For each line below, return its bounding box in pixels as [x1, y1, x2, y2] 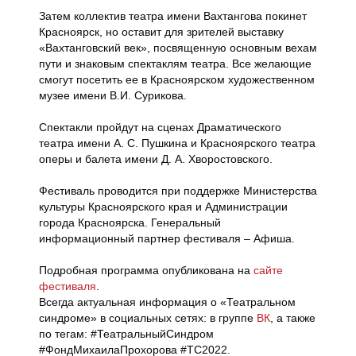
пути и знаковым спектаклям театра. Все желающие [39, 57, 311, 70]
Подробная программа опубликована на [39, 264, 253, 277]
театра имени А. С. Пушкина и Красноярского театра [39, 137, 315, 149]
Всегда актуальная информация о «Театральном [39, 296, 296, 308]
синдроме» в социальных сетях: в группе [39, 311, 257, 324]
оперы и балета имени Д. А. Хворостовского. [39, 153, 273, 165]
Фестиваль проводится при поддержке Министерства [39, 184, 317, 197]
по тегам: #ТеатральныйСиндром [39, 327, 214, 340]
